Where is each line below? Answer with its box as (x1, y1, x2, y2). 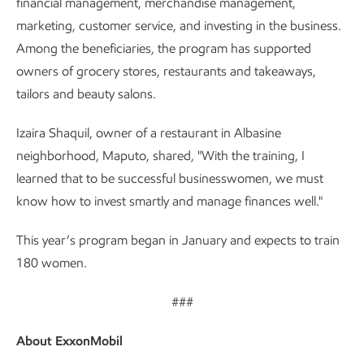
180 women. (16, 255, 87, 271)
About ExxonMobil (16, 333, 123, 349)
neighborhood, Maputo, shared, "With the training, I (16, 148, 305, 163)
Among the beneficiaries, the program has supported (16, 41, 311, 56)
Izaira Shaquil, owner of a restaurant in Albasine (16, 125, 281, 141)
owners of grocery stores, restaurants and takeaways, (16, 63, 316, 79)
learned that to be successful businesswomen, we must (16, 171, 323, 186)
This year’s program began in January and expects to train (16, 232, 340, 248)
